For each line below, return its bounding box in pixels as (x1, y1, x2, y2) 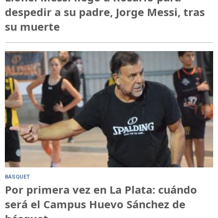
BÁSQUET (5, 174, 30, 181)
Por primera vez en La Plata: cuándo (5, 182, 197, 197)
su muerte (5, 18, 60, 34)
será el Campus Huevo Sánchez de (5, 197, 185, 212)
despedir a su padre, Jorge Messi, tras (5, 4, 205, 19)
